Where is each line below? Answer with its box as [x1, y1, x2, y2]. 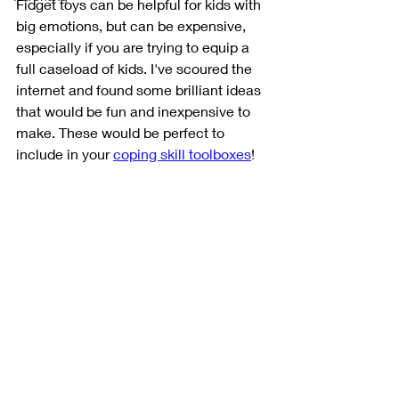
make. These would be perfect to [16, 124, 228, 141]
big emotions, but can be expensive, [16, 17, 249, 34]
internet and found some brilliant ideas [16, 81, 265, 98]
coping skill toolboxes [113, 145, 251, 162]
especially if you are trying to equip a [16, 38, 253, 55]
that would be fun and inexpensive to [16, 102, 254, 119]
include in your [16, 145, 113, 162]
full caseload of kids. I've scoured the [16, 60, 256, 77]
